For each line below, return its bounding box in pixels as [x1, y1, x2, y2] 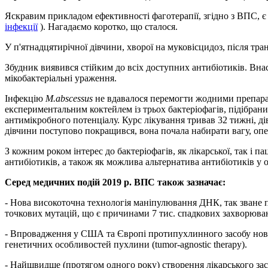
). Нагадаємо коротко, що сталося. [38, 21, 178, 32]
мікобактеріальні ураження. [5, 72, 117, 83]
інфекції [5, 21, 38, 32]
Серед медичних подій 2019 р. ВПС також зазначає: [5, 176, 226, 187]
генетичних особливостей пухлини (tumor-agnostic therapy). [5, 239, 247, 249]
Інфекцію [5, 93, 45, 103]
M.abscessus [45, 93, 93, 103]
